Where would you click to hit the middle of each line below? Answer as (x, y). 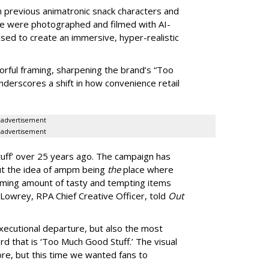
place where (147, 169)
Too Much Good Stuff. (87, 241)
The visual (155, 241)
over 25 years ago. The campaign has (92, 156)
